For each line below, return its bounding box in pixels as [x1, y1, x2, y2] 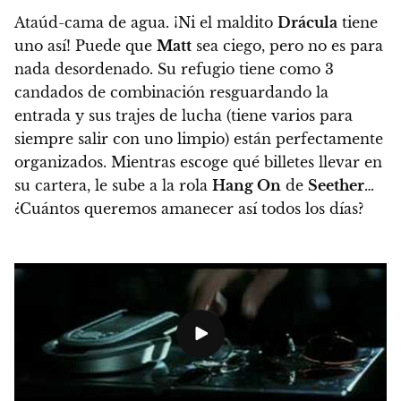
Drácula [277, 13, 337, 32]
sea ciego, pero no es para [192, 37, 383, 55]
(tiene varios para [222, 107, 353, 125]
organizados [14, 153, 103, 172]
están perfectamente [234, 130, 383, 149]
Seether [308, 176, 364, 195]
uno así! [14, 37, 71, 55]
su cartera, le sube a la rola [14, 176, 212, 195]
